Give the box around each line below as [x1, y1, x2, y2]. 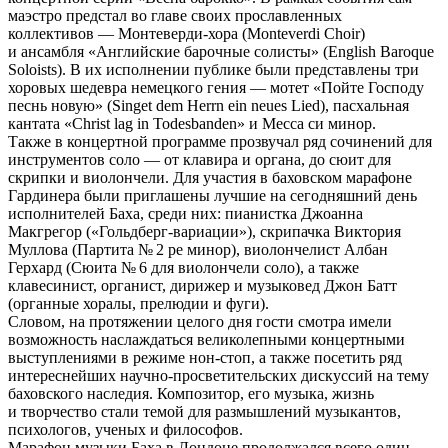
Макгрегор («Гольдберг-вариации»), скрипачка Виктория [8, 222, 401, 240]
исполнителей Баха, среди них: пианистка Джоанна [8, 204, 363, 222]
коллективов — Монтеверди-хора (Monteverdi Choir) [8, 24, 365, 42]
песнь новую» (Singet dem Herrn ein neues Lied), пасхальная [8, 96, 409, 114]
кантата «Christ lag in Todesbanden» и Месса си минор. [8, 114, 376, 132]
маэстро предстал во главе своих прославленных [8, 6, 342, 24]
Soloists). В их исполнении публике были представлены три [8, 60, 419, 78]
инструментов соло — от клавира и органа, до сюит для [8, 150, 391, 168]
